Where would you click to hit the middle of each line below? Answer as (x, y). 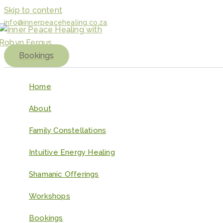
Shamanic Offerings (64, 174)
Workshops (50, 196)
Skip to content (33, 10)
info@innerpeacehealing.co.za (56, 22)
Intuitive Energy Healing (72, 152)
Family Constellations (68, 130)
